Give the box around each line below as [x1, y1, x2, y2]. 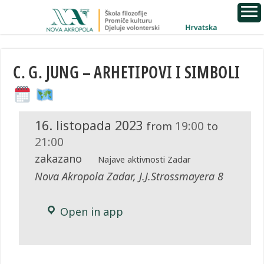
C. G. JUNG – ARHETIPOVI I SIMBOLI [13, 61, 240, 83]
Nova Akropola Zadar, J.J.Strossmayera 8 [35, 169, 224, 184]
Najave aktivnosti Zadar [97, 154, 191, 166]
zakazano [35, 151, 82, 166]
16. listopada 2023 [35, 117, 144, 134]
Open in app [57, 204, 124, 219]
